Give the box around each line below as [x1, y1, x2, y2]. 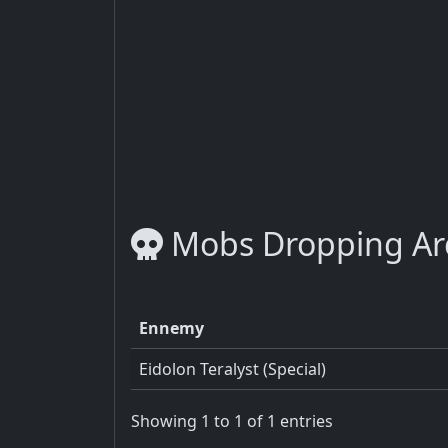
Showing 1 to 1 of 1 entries [131, 410, 333, 433]
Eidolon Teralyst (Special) [139, 357, 326, 380]
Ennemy [139, 316, 204, 339]
